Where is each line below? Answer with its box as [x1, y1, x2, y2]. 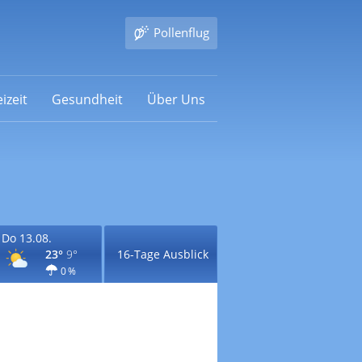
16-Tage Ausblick [116, 246, 208, 262]
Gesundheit [51, 90, 123, 108]
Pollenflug [153, 24, 209, 40]
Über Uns [146, 90, 205, 108]
